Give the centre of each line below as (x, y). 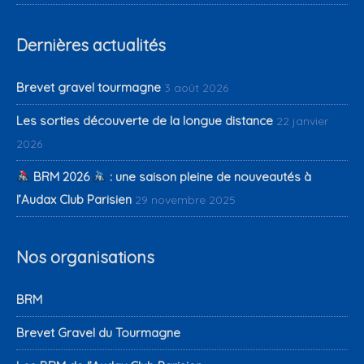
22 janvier (302, 121)
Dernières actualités (91, 45)
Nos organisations (85, 258)
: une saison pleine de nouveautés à (209, 176)
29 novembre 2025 (185, 199)
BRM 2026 (62, 176)
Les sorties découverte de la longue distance (145, 120)
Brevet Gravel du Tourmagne (98, 333)
